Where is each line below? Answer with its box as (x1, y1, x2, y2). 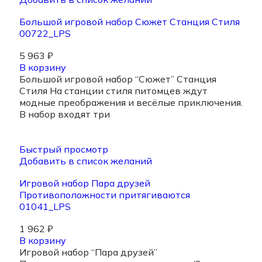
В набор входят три (19, 108, 110, 120)
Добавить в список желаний (19, 155, 152, 167)
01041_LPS (19, 201, 71, 213)
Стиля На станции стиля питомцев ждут (19, 85, 208, 97)
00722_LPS (19, 27, 71, 40)
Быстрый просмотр (19, 143, 108, 156)
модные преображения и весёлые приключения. (19, 96, 243, 109)
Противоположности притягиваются (19, 189, 190, 201)
